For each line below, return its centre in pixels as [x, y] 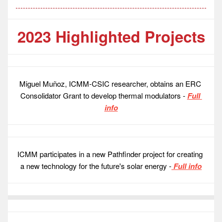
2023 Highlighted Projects [111, 37]
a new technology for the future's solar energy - [96, 166]
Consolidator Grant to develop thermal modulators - [104, 96]
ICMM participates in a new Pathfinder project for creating [110, 154]
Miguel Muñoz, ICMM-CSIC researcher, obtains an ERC [110, 84]
